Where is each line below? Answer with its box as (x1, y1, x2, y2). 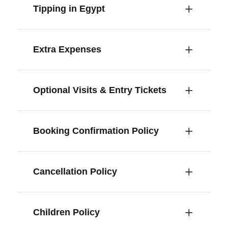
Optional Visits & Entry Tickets (33, 84, 166, 95)
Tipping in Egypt (33, 3, 105, 14)
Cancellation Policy (33, 166, 117, 177)
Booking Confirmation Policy (33, 125, 159, 136)
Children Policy (33, 207, 100, 217)
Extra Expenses (33, 44, 101, 54)
